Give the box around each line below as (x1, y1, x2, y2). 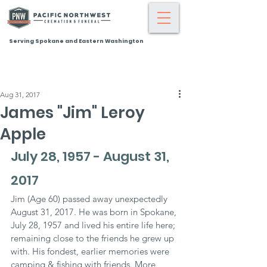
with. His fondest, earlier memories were (11, 246, 172, 257)
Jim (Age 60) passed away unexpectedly (11, 193, 170, 204)
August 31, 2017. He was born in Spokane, (11, 206, 179, 218)
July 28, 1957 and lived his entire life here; (11, 219, 178, 231)
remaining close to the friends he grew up (11, 232, 176, 244)
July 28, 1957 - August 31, (11, 147, 172, 166)
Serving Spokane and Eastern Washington (9, 38, 144, 45)
